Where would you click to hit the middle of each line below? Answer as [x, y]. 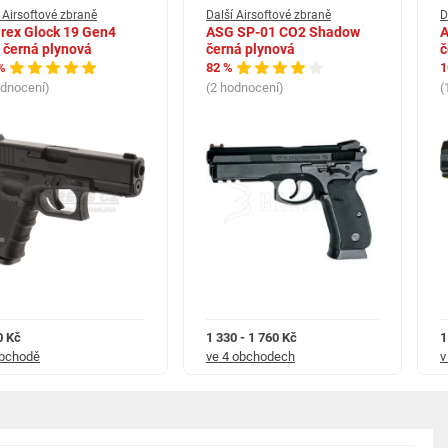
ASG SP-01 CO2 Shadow [283, 31]
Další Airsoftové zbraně [268, 14]
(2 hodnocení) [245, 87]
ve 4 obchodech [250, 356]
